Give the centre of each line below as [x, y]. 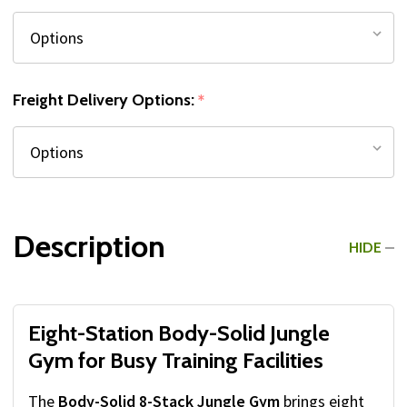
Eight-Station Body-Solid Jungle [179, 333]
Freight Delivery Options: [105, 100]
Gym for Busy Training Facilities [176, 361]
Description [89, 246]
